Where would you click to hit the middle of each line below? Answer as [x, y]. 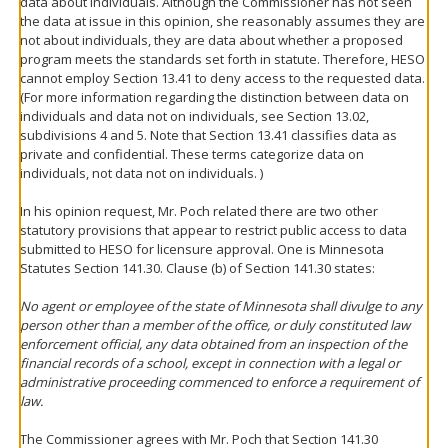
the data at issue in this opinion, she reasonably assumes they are [222, 20]
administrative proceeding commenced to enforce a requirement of [219, 381]
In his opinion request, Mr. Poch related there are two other [199, 210]
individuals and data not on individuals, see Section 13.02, [194, 115]
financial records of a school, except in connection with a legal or [210, 362]
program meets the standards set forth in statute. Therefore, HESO [222, 58]
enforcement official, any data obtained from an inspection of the [213, 343]
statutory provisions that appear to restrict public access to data [213, 229]
